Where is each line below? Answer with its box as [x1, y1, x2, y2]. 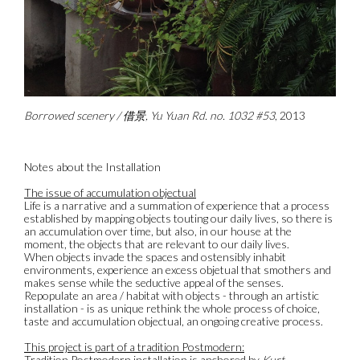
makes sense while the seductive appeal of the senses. [24, 275, 284, 289]
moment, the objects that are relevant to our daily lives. [24, 236, 289, 251]
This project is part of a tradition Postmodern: [24, 339, 244, 354]
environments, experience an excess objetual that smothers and [24, 262, 331, 276]
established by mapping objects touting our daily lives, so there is [24, 211, 333, 225]
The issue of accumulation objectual [24, 185, 196, 199]
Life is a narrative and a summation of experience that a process [24, 198, 329, 212]
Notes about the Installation [24, 159, 161, 174]
